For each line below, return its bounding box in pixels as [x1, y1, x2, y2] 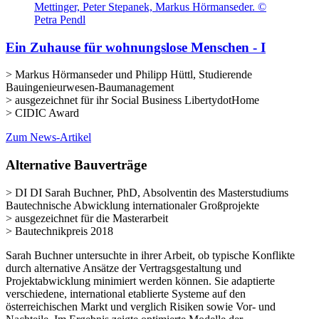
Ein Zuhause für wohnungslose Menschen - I [6, 39, 266, 55]
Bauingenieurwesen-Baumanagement [6, 81, 174, 94]
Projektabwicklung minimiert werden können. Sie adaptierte [6, 274, 275, 287]
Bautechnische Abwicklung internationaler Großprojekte [6, 199, 259, 211]
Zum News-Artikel [6, 131, 91, 144]
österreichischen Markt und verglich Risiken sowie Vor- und [6, 300, 276, 313]
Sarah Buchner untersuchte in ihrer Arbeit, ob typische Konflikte [6, 249, 295, 261]
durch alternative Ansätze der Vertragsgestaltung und [6, 261, 241, 274]
